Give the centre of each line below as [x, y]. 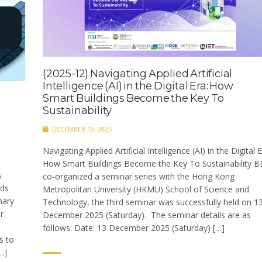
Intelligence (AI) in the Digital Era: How [138, 86]
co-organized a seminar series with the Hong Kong [139, 176]
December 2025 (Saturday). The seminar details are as [147, 215]
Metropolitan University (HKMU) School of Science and [146, 189]
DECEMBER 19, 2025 [81, 129]
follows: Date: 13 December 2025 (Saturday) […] [134, 227]
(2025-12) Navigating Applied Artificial [138, 73]
